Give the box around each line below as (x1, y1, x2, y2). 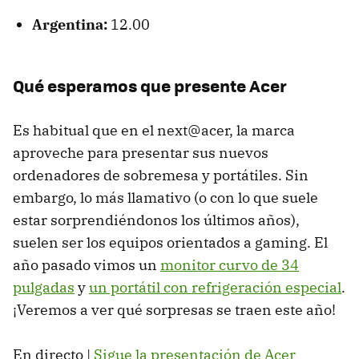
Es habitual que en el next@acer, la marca (13, 120, 295, 139)
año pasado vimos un (13, 255, 160, 274)
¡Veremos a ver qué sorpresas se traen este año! (13, 300, 336, 319)
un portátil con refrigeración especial (89, 277, 341, 296)
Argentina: (32, 14, 107, 34)
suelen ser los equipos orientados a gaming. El (13, 232, 328, 252)
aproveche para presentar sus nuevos (13, 143, 268, 162)
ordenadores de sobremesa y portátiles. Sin (13, 165, 309, 184)
